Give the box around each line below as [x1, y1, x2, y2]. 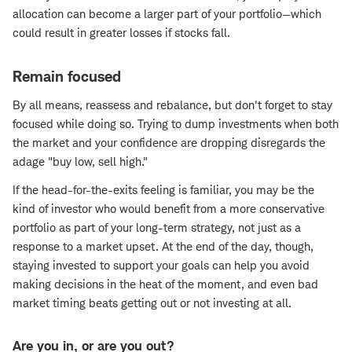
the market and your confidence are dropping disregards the [13, 135, 325, 151]
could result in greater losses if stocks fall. [13, 25, 230, 41]
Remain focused [13, 68, 121, 86]
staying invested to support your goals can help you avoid [13, 258, 310, 273]
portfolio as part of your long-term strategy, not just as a [13, 220, 301, 236]
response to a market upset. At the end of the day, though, [13, 239, 313, 255]
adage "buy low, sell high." [13, 154, 148, 170]
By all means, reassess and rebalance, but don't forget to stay [13, 97, 332, 113]
